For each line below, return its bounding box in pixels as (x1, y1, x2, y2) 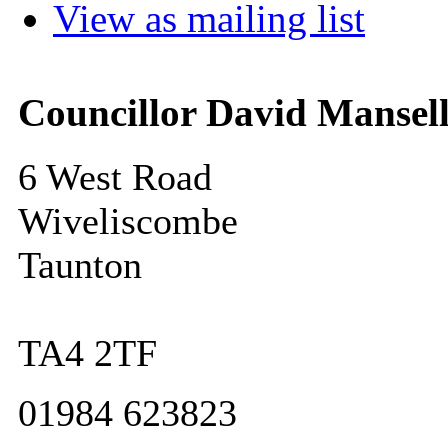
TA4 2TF (17, 331, 157, 374)
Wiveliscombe (17, 199, 238, 242)
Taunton (17, 243, 142, 286)
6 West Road (17, 155, 212, 198)
